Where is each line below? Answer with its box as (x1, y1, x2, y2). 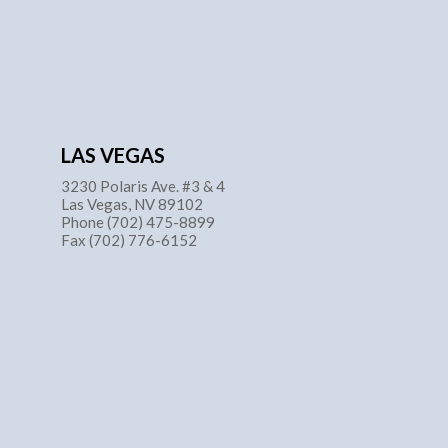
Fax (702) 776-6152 (61, 230, 197, 249)
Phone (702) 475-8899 (61, 212, 215, 231)
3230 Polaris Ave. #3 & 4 (61, 176, 225, 195)
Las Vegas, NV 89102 (61, 194, 203, 213)
